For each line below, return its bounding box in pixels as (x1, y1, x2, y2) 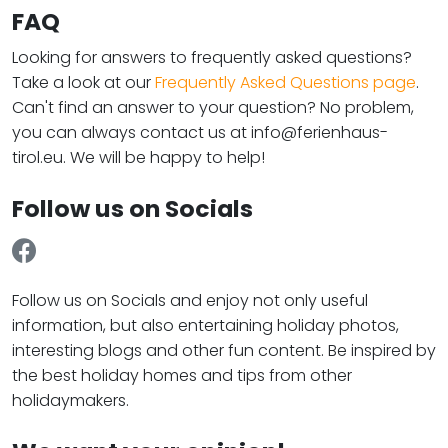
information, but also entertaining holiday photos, (12, 314, 399, 337)
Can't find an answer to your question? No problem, (12, 96, 414, 119)
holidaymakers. (12, 389, 129, 412)
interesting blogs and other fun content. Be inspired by (12, 339, 436, 362)
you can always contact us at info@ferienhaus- (12, 121, 388, 144)
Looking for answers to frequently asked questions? (12, 46, 412, 69)
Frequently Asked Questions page (155, 71, 416, 94)
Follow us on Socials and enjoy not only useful (12, 289, 368, 312)
